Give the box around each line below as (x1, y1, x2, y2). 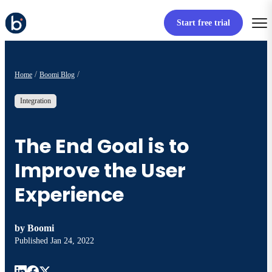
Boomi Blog (39, 70, 75, 79)
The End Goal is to (15, 132, 189, 160)
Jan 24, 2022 (50, 236, 94, 246)
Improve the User (15, 156, 186, 184)
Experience (15, 180, 124, 208)
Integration (20, 97, 51, 106)
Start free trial (176, 18, 230, 28)
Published (15, 236, 50, 246)
